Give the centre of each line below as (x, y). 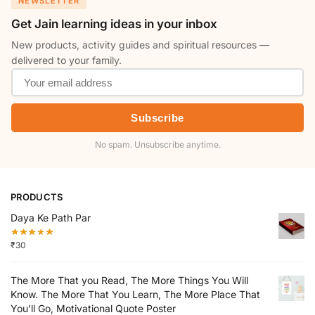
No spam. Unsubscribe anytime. (157, 145)
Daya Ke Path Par (51, 218)
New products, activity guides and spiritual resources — (140, 45)
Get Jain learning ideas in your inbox (114, 24)
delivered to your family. (66, 60)
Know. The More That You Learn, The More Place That (135, 294)
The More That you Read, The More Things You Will (129, 280)
